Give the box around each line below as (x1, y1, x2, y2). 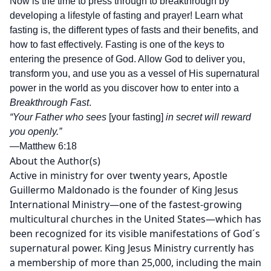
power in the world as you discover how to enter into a (10, 83, 239, 93)
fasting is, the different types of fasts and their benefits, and (10, 25, 258, 35)
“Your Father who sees (10, 112, 106, 122)
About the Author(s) (10, 154, 100, 168)
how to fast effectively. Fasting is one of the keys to (10, 39, 224, 50)
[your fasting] (106, 112, 166, 122)
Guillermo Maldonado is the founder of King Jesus (10, 183, 238, 197)
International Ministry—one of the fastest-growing (10, 198, 242, 211)
